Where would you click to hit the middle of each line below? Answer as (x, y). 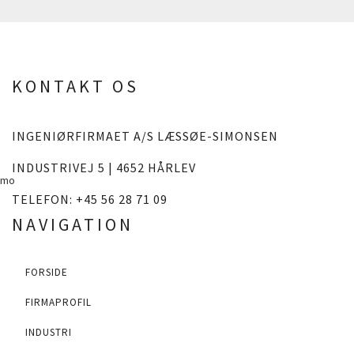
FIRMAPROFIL (58, 302)
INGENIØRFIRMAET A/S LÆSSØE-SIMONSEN (145, 136)
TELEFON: (44, 199)
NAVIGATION (73, 224)
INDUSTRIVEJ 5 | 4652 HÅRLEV (104, 168)
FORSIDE (47, 272)
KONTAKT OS (75, 86)
